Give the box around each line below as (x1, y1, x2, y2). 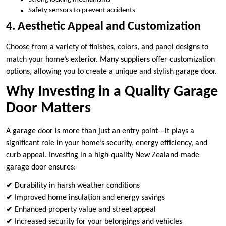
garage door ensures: (6, 163, 76, 172)
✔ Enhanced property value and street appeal (6, 205, 156, 214)
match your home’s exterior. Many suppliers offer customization (6, 55, 215, 64)
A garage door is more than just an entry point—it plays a (6, 127, 194, 135)
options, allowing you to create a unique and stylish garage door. (6, 67, 217, 76)
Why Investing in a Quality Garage (6, 84, 218, 100)
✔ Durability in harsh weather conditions (6, 181, 140, 190)
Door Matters (6, 100, 91, 117)
